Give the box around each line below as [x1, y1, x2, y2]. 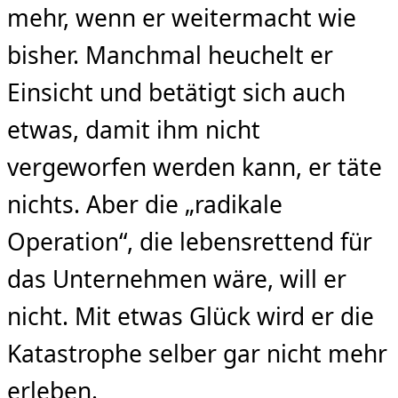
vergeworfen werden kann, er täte [7, 151, 382, 184]
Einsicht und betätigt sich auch [7, 76, 346, 109]
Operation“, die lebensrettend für [7, 226, 372, 259]
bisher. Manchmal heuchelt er [7, 39, 333, 72]
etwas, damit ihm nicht [7, 114, 260, 147]
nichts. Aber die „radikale [7, 188, 283, 221]
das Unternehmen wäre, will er [7, 263, 346, 296]
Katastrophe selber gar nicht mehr [7, 338, 387, 370]
